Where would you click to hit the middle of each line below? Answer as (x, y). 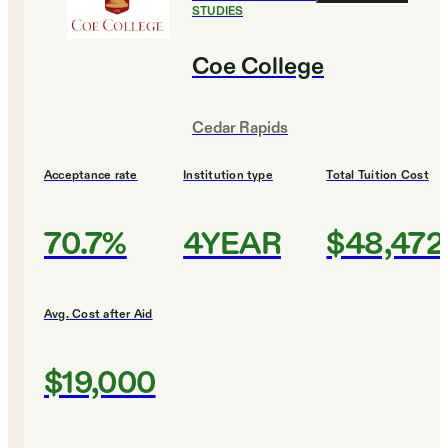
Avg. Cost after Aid (98, 314)
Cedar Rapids (240, 129)
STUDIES (217, 11)
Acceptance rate (91, 175)
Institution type (228, 175)
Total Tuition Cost (377, 175)
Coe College (258, 67)
